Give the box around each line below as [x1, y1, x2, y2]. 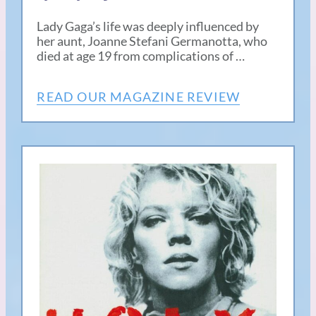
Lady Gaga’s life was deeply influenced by [37, 18, 260, 34]
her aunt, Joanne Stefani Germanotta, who [37, 32, 268, 49]
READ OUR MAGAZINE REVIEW [37, 88, 241, 104]
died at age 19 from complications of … [37, 47, 245, 63]
